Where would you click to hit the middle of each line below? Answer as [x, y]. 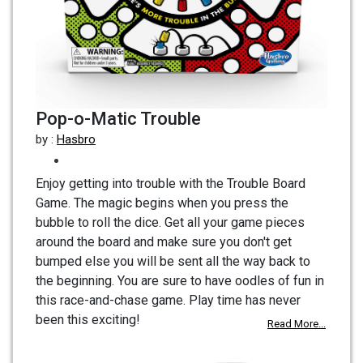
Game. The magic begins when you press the [162, 203]
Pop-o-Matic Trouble [118, 118]
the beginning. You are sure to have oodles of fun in [180, 280]
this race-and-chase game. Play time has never [168, 300]
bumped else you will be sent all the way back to [173, 261]
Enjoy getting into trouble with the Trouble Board [171, 183]
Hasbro [76, 139]
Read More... [297, 323]
